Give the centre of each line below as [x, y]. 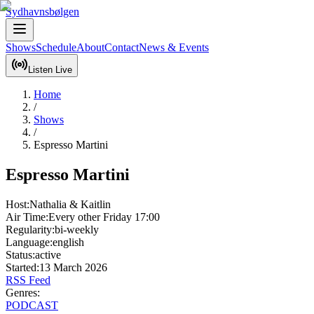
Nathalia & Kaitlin [70, 204]
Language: [29, 242]
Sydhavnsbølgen [42, 12]
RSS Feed [28, 280]
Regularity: [30, 229]
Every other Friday [90, 217]
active [48, 254]
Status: [20, 254]
